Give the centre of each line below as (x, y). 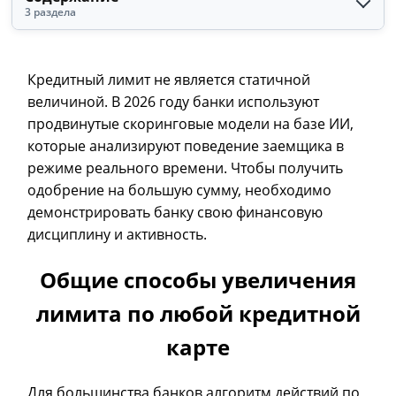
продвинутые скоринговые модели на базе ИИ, (191, 124)
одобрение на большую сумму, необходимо (180, 190)
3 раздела (51, 12)
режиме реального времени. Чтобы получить (186, 168)
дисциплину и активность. (118, 234)
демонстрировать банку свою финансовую (175, 212)
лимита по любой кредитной (198, 313)
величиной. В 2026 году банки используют (174, 102)
